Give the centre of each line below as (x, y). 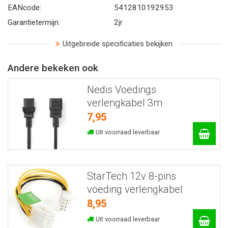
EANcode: (24, 7)
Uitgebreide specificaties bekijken (118, 44)
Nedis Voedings (121, 89)
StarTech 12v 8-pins (131, 176)
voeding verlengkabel (135, 190)
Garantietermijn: (34, 22)
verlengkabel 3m (124, 103)
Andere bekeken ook (53, 68)
